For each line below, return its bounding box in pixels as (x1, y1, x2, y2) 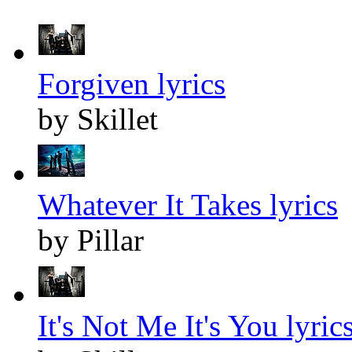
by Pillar (38, 222, 144, 257)
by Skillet (38, 101, 158, 136)
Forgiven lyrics (38, 66, 225, 101)
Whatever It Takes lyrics (38, 187, 338, 222)
